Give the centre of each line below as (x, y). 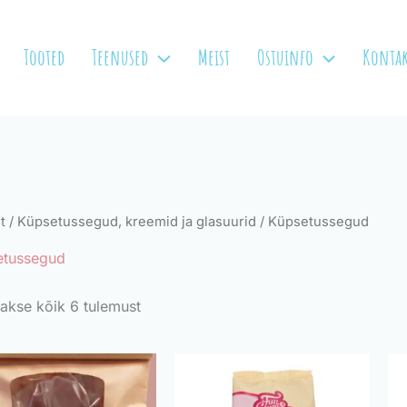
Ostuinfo (285, 57)
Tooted (45, 57)
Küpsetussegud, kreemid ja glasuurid (137, 222)
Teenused (120, 57)
